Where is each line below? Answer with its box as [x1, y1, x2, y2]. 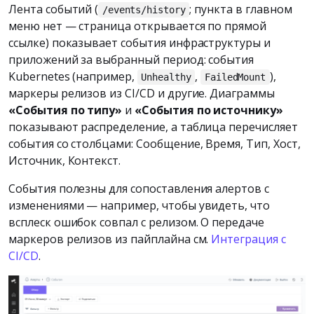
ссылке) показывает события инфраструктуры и [8, 34, 271, 50]
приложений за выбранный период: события [8, 51, 254, 67]
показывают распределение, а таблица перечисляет [8, 118, 298, 135]
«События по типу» [8, 102, 123, 118]
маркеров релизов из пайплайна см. [8, 231, 212, 247]
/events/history [102, 4, 186, 15]
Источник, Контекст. [8, 152, 121, 168]
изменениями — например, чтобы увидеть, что [8, 197, 270, 213]
